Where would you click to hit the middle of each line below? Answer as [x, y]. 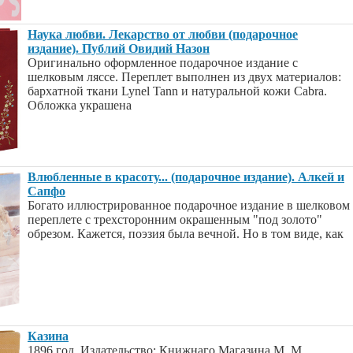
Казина [48, 336]
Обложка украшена [80, 105]
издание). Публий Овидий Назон [119, 48]
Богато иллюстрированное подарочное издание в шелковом [189, 205]
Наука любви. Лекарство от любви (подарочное [163, 34]
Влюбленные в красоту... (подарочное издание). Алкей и [186, 177]
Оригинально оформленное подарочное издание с [163, 63]
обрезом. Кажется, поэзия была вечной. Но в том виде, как [186, 234]
